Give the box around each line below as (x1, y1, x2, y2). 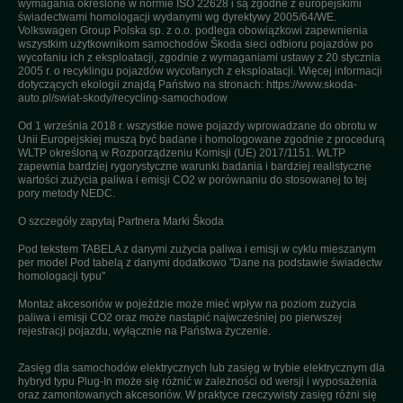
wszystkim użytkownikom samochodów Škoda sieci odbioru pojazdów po (18, 38, 373, 50)
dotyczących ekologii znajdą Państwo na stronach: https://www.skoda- (18, 78, 357, 91)
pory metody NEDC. (18, 187, 115, 200)
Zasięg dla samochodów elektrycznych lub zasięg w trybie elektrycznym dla (18, 362, 385, 374)
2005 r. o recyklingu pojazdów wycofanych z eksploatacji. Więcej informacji (18, 65, 382, 77)
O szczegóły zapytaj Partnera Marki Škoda (18, 215, 224, 228)
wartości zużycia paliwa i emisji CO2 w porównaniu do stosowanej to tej (18, 174, 367, 186)
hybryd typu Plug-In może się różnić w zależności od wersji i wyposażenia (18, 375, 377, 388)
